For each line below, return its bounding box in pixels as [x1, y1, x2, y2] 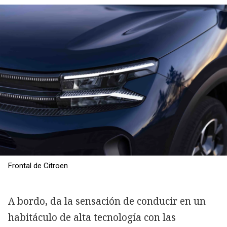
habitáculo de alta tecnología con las [8, 211, 176, 224]
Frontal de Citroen [8, 161, 68, 171]
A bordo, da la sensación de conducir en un [8, 195, 206, 208]
